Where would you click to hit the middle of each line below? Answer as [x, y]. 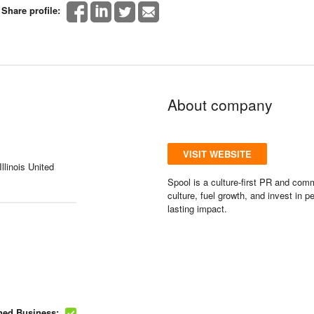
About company [220, 104]
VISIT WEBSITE [217, 153]
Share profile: [31, 10]
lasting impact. [197, 208]
